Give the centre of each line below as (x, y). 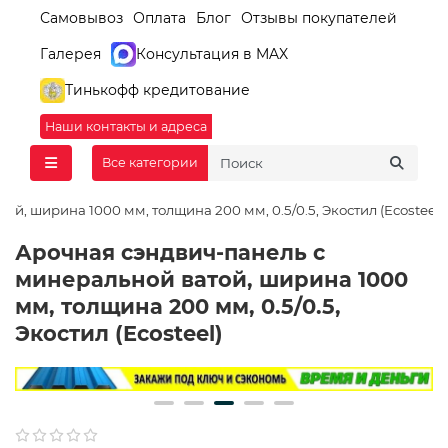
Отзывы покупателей (319, 17)
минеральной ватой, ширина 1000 (211, 279)
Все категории (150, 163)
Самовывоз (81, 17)
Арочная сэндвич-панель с (170, 252)
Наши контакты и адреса (126, 126)
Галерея (70, 53)
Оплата (159, 17)
